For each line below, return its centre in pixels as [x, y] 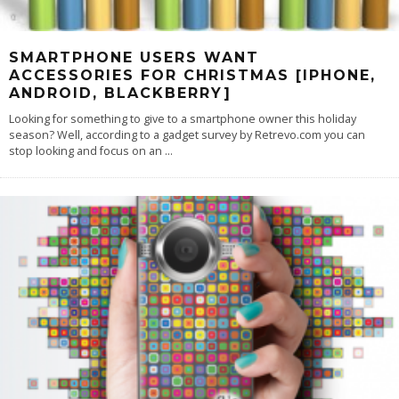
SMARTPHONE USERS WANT [134, 57]
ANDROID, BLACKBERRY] [120, 93]
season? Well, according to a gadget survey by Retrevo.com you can [187, 134]
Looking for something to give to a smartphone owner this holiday [183, 118]
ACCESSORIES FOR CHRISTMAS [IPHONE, [192, 75]
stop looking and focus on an [87, 151]
